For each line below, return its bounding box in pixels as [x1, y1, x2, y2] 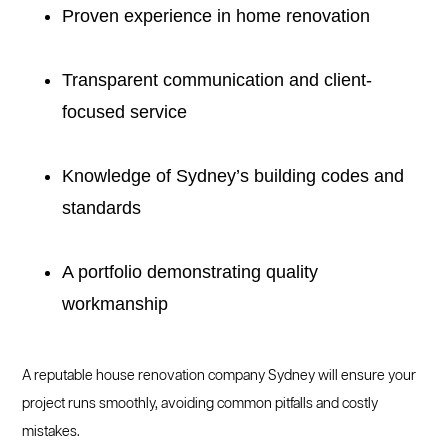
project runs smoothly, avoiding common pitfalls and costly [22, 397, 379, 411]
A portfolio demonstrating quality [62, 262, 319, 282]
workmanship [62, 294, 169, 314]
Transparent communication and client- [62, 70, 373, 90]
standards [62, 198, 142, 218]
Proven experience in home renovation [62, 6, 371, 26]
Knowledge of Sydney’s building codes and [62, 166, 405, 186]
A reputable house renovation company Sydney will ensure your [22, 369, 417, 383]
